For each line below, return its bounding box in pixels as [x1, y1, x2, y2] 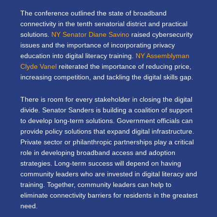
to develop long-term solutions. [20, 117, 115, 124]
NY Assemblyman [136, 52, 189, 60]
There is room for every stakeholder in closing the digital [20, 95, 192, 103]
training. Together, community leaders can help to [20, 181, 171, 188]
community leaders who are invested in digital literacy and [20, 170, 197, 178]
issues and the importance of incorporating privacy [20, 41, 175, 49]
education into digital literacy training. [20, 52, 136, 60]
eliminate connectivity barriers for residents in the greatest [20, 191, 198, 199]
